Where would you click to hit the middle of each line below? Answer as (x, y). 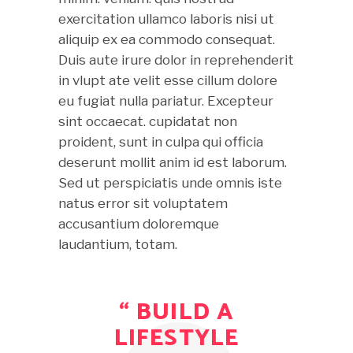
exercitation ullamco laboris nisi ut (166, 19)
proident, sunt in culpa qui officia (161, 141)
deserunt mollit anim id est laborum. (173, 162)
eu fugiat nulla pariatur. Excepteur (166, 100)
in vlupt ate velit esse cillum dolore (168, 80)
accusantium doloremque (139, 223)
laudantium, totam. (118, 244)
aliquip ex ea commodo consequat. (167, 39)
